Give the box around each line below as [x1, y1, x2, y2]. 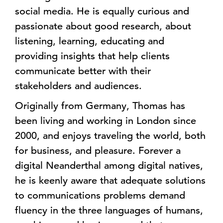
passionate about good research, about [15, 20, 191, 32]
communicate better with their [15, 65, 151, 77]
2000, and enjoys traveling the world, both [15, 129, 206, 142]
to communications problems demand [15, 189, 185, 202]
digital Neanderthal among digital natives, [15, 159, 203, 172]
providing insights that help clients [15, 50, 170, 62]
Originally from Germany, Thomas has [15, 100, 185, 112]
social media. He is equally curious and [15, 5, 189, 17]
